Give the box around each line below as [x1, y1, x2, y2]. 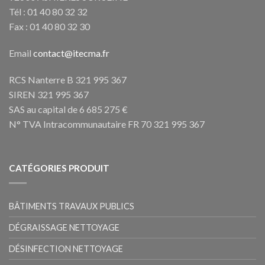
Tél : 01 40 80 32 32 [9, 5, 88, 17]
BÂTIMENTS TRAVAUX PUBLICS [9, 201, 134, 211]
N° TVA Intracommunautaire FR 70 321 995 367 [9, 118, 205, 130]
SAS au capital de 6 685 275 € [9, 103, 128, 115]
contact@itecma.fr [33, 47, 109, 59]
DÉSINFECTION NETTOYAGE [9, 243, 123, 254]
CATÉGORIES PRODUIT [9, 162, 109, 173]
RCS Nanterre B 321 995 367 [9, 73, 127, 85]
